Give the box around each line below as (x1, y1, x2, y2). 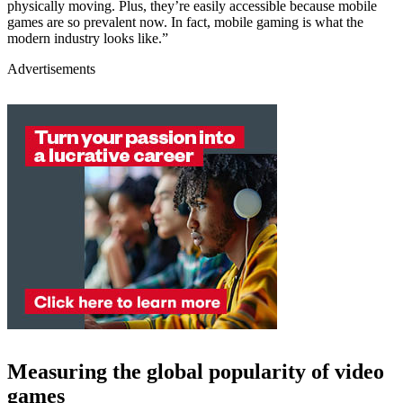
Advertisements (7, 61, 95, 77)
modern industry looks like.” (7, 31, 168, 47)
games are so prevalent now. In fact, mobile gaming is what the (7, 14, 363, 31)
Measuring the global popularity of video (7, 360, 384, 384)
